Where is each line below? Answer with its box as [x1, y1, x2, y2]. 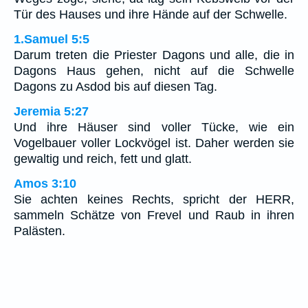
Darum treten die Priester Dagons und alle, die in [14, 48, 294, 63]
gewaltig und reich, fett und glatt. [14, 152, 192, 166]
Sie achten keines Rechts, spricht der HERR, [14, 192, 294, 207]
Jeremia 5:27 [14, 104, 89, 119]
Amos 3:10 [14, 177, 76, 191]
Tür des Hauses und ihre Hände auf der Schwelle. [14, 8, 287, 22]
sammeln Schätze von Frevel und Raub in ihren [14, 208, 294, 223]
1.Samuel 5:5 [14, 32, 89, 47]
